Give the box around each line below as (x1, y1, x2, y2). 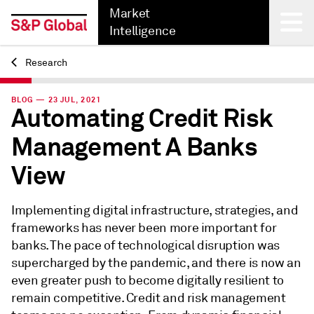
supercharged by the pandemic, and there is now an (11, 255, 301, 271)
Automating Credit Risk (11, 102, 273, 135)
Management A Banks (11, 131, 258, 163)
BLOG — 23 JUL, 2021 (11, 95, 101, 104)
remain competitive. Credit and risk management (11, 290, 286, 306)
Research (23, 57, 67, 69)
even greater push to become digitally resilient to (11, 273, 285, 288)
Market (109, 6, 150, 21)
